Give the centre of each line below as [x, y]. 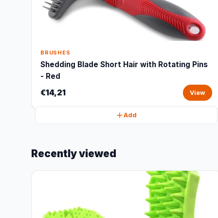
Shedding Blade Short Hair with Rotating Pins [124, 64]
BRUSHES [55, 53]
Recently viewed [74, 154]
